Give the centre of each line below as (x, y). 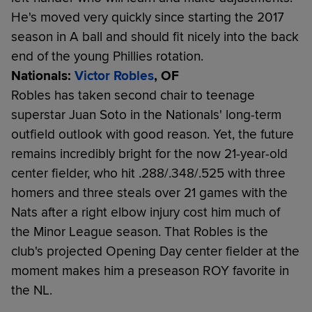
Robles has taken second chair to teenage (133, 95)
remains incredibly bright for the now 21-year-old (149, 154)
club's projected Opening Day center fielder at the (155, 251)
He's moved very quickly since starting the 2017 (148, 17)
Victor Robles (114, 76)
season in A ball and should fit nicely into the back (155, 37)
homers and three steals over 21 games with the (149, 193)
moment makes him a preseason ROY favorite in (150, 271)
